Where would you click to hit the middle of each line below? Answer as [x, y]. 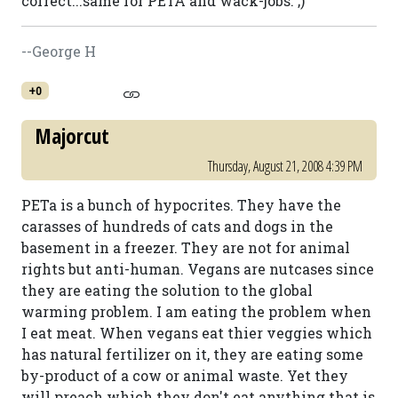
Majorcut [72, 136]
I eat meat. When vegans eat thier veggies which [197, 333]
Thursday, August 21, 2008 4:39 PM [285, 166]
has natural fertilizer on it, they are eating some [192, 354]
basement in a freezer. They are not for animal [186, 247]
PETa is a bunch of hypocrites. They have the [181, 205]
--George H [59, 51]
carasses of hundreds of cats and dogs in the [177, 226]
